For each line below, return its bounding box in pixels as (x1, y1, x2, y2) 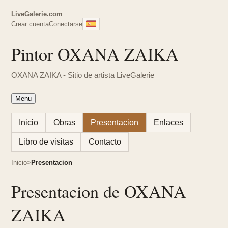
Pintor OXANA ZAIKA (11, 42, 179, 66)
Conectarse (49, 20, 82, 28)
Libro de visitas (19, 137, 73, 146)
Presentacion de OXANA (11, 180, 186, 203)
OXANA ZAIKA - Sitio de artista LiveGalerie (11, 71, 154, 79)
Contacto (89, 137, 121, 146)
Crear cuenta (11, 20, 49, 28)
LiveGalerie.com (11, 10, 63, 18)
